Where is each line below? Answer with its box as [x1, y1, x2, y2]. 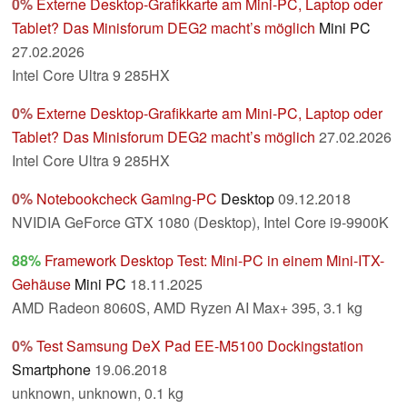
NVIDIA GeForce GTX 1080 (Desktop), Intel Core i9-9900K [12, 212, 389, 233]
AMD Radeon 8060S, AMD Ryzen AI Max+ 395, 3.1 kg [12, 297, 362, 319]
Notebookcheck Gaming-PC [36, 188, 217, 210]
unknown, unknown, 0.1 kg [12, 382, 184, 404]
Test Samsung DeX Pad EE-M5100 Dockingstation [36, 335, 363, 357]
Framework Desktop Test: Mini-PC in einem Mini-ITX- [45, 250, 384, 272]
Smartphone [12, 359, 91, 381]
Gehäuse [12, 273, 71, 295]
